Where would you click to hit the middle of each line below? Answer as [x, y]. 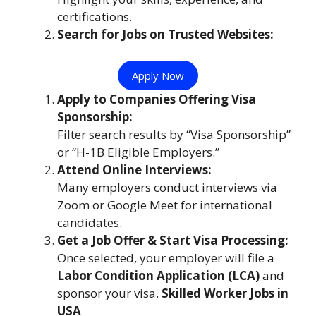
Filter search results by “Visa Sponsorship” [174, 135]
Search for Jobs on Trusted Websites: [165, 34]
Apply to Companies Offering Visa [157, 99]
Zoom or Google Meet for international [165, 205]
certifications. [95, 16]
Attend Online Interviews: [134, 170]
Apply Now [158, 76]
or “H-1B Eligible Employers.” [138, 152]
